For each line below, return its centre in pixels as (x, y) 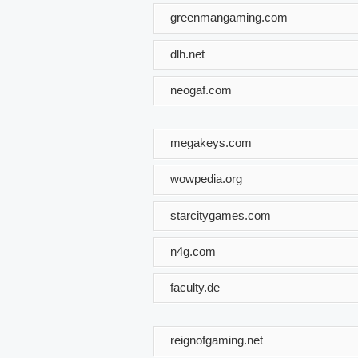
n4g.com (193, 251)
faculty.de (195, 287)
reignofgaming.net (217, 340)
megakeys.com (211, 142)
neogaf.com (201, 89)
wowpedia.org (206, 178)
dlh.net (187, 54)
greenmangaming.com (229, 17)
